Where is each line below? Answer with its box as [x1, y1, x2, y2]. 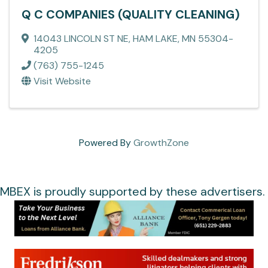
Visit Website [33, 74, 91, 87]
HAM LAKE [133, 32, 178, 45]
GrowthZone [133, 136, 189, 149]
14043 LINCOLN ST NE [33, 32, 129, 45]
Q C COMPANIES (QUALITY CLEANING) [22, 6, 240, 22]
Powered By [79, 136, 133, 149]
